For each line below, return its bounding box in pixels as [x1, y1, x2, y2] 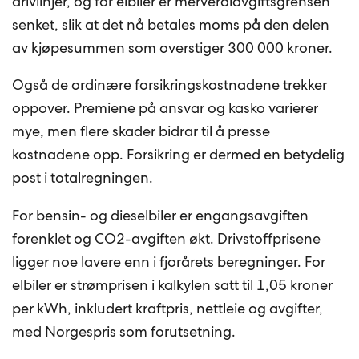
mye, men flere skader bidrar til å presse [12, 122, 271, 141]
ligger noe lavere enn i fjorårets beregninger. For [12, 252, 326, 271]
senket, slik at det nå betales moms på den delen [12, 14, 330, 34]
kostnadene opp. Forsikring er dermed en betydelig [12, 145, 345, 164]
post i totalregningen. [12, 168, 154, 188]
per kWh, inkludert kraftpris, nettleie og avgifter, [12, 298, 324, 317]
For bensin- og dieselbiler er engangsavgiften [12, 205, 309, 224]
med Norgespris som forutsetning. [12, 321, 236, 341]
